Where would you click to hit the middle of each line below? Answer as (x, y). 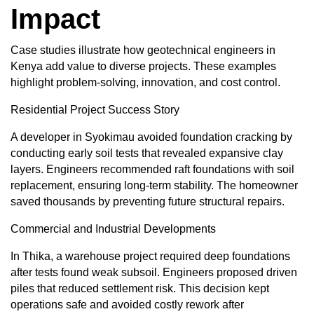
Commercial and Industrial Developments (113, 229)
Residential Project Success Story (95, 110)
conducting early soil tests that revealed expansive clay (147, 153)
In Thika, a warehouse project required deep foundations (150, 257)
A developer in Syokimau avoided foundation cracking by (151, 137)
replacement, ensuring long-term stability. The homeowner (154, 186)
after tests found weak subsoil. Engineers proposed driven (154, 273)
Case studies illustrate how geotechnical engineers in (143, 50)
